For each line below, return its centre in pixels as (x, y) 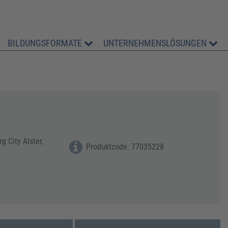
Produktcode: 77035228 (125, 147)
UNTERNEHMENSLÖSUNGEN (156, 43)
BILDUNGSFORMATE (46, 43)
